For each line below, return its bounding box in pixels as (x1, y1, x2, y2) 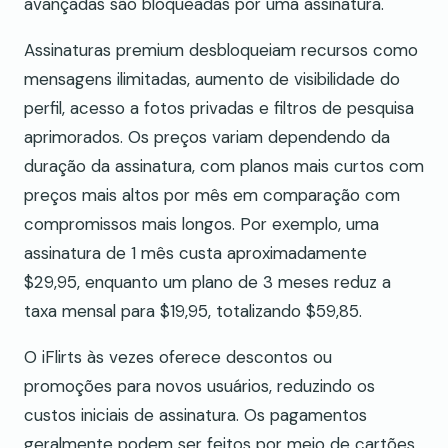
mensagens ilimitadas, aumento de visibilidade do (24, 68, 400, 91)
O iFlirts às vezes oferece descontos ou (24, 346, 332, 369)
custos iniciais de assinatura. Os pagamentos (24, 404, 367, 427)
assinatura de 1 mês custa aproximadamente (24, 242, 367, 265)
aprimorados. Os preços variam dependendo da (24, 126, 390, 149)
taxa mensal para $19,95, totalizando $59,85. (24, 300, 362, 323)
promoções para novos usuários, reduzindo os (24, 375, 375, 398)
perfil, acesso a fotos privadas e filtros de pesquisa (24, 97, 414, 120)
